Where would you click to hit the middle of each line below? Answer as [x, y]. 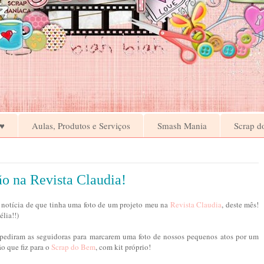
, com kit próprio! [123, 247]
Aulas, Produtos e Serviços [81, 125]
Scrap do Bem [73, 247]
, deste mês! [240, 205]
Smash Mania [182, 125]
